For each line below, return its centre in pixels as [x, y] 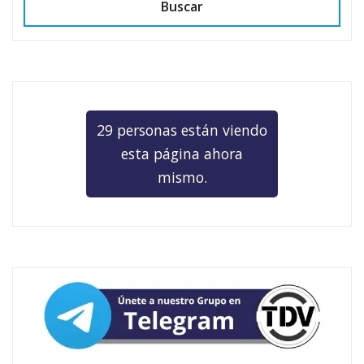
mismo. [182, 177]
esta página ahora [182, 153]
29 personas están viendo [182, 130]
